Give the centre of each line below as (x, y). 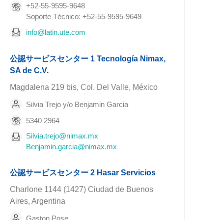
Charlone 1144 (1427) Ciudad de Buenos (82, 189)
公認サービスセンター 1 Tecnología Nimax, (88, 59)
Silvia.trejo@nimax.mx (62, 136)
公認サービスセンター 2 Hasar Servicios (83, 173)
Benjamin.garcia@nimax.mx (72, 147)
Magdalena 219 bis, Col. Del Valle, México (84, 87)
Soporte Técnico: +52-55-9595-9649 (84, 16)
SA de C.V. (29, 70)
